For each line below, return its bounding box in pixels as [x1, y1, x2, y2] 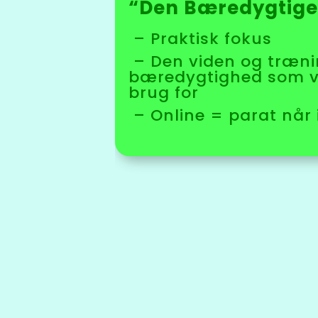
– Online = [128, 104, 229, 126]
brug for [128, 82, 199, 104]
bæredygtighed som [128, 66, 309, 88]
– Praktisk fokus [133, 28, 272, 50]
